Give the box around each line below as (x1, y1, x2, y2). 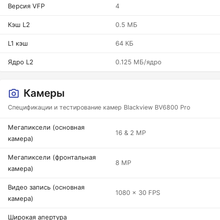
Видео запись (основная (8, 183, 84, 191)
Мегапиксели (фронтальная (8, 153, 96, 161)
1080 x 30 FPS (115, 189, 160, 196)
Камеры (24, 87, 65, 99)
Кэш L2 (8, 21, 30, 28)
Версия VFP (8, 2, 45, 10)
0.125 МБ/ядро (115, 58, 162, 66)
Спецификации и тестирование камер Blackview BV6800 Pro (8, 104, 190, 111)
